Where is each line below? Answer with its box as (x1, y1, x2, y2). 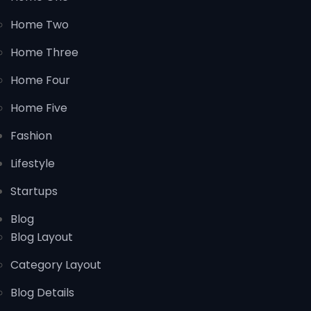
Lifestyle (10, 155, 55, 172)
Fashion (10, 128, 52, 144)
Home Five (10, 100, 67, 117)
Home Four (10, 72, 70, 89)
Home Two (10, 17, 69, 33)
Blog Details (10, 285, 74, 301)
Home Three (10, 44, 78, 61)
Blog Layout (10, 229, 73, 246)
